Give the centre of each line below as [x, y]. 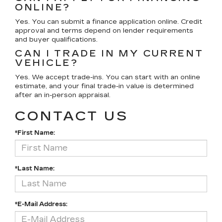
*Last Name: [35, 168]
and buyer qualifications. [56, 39]
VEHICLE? [47, 63]
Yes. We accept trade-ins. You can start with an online [108, 77]
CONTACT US [72, 116]
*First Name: [35, 133]
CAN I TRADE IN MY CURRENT [109, 53]
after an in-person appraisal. [63, 95]
